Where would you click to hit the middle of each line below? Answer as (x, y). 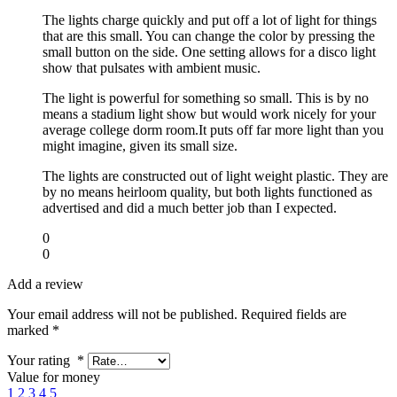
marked (30, 330)
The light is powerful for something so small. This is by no (206, 97)
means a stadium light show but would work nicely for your (209, 113)
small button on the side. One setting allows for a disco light (209, 51)
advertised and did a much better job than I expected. (190, 207)
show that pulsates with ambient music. (152, 67)
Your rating (42, 360)
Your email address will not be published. (122, 314)
